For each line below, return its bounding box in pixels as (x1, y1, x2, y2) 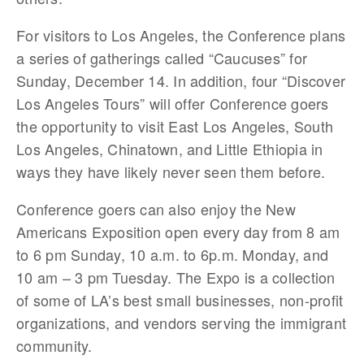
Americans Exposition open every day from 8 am (16, 221, 340, 242)
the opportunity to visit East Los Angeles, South (16, 115, 333, 136)
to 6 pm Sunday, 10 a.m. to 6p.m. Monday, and (16, 244, 328, 265)
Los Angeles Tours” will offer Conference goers (16, 93, 329, 114)
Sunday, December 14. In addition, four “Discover (16, 70, 345, 91)
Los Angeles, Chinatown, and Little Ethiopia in (16, 138, 323, 159)
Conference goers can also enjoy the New (16, 198, 296, 219)
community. (16, 335, 93, 356)
